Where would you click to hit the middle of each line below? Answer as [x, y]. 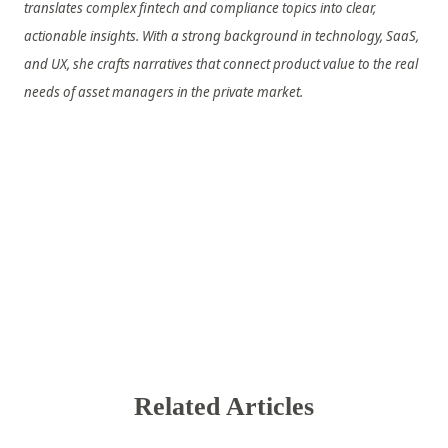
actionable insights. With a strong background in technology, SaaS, [221, 36]
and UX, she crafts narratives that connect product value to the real [221, 64]
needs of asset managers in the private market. [163, 92]
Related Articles [224, 406]
